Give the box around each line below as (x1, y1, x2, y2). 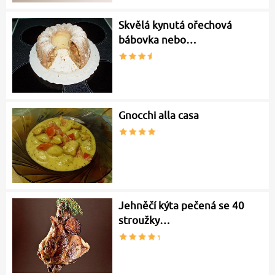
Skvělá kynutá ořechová (118, 19, 233, 32)
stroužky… (118, 214, 171, 227)
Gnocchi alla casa (118, 109, 199, 122)
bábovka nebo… (118, 34, 197, 47)
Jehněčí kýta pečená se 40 (118, 199, 245, 212)
